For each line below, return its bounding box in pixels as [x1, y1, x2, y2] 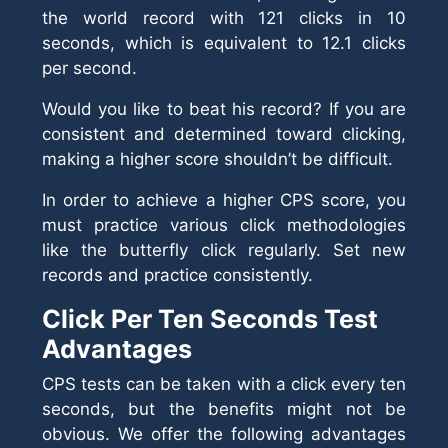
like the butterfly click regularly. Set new [42, 240, 406, 260]
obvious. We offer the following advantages [42, 424, 406, 444]
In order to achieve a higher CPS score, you [42, 190, 406, 210]
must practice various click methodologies [42, 215, 406, 235]
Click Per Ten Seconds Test [42, 304, 378, 334]
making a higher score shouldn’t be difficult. [42, 149, 393, 169]
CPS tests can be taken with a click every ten [42, 374, 406, 394]
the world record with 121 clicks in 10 [42, 8, 406, 28]
